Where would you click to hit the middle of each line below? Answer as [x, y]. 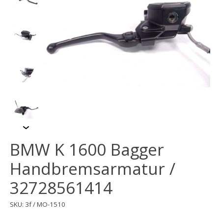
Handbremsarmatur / [93, 169]
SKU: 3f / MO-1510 [38, 204]
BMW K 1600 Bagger [87, 150]
